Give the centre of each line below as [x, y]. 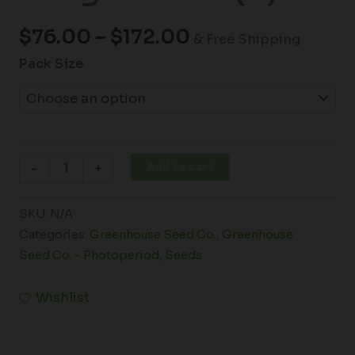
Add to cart [181, 166]
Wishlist [62, 298]
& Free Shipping [246, 39]
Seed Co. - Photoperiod [89, 255]
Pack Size [51, 63]
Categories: [54, 234]
